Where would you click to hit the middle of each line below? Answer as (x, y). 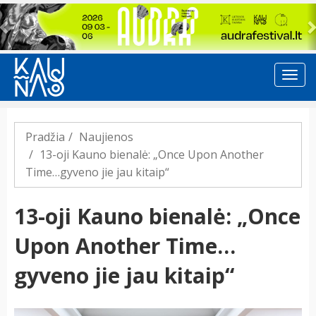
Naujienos (106, 137)
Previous (33, 12)
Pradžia (45, 137)
